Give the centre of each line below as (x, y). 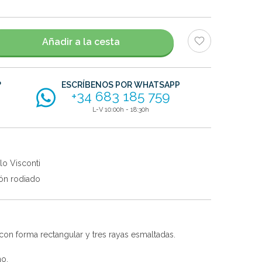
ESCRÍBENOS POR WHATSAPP (121, 85)
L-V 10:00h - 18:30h (121, 109)
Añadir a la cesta (81, 42)
